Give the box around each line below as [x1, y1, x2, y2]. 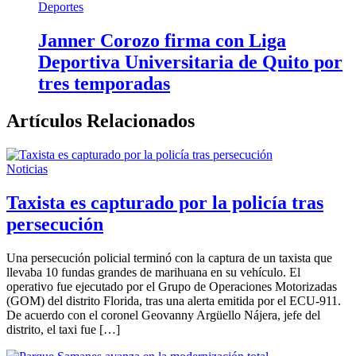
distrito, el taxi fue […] [6, 322, 120, 336]
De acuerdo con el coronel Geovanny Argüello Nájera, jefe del [6, 308, 320, 322]
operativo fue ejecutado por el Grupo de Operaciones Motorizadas [6, 279, 337, 293]
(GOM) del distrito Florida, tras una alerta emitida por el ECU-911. [6, 293, 341, 308]
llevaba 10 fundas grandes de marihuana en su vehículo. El [6, 265, 300, 279]
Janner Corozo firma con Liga [38, 29, 286, 51]
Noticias [6, 161, 48, 176]
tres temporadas [38, 72, 170, 94]
